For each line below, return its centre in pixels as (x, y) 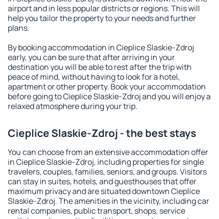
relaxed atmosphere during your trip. (73, 106)
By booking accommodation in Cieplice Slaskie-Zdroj (101, 47)
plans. (19, 28)
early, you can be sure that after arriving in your (91, 57)
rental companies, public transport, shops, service (97, 211)
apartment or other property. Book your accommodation (107, 87)
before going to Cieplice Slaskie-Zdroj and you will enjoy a (109, 96)
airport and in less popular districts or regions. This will (104, 8)
